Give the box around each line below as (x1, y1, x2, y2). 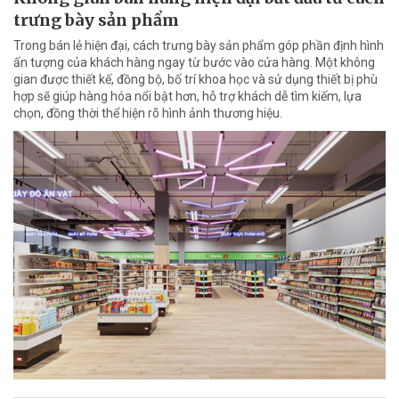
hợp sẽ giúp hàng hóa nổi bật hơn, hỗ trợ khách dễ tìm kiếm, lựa (13, 89, 362, 104)
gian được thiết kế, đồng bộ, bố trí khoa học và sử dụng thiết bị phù (13, 72, 378, 87)
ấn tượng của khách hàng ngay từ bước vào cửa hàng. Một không (13, 55, 375, 70)
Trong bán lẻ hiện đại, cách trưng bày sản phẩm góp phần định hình (13, 38, 384, 53)
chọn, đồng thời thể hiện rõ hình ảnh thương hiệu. (13, 106, 282, 121)
